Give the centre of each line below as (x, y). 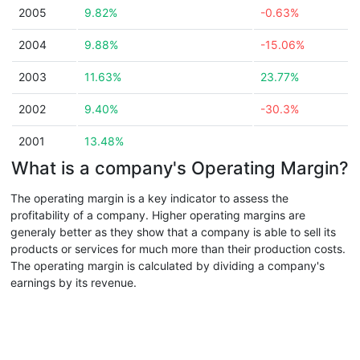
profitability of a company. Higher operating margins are (158, 215)
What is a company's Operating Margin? (180, 168)
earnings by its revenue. (74, 282)
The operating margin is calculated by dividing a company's (168, 266)
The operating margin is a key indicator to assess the (149, 198)
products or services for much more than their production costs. (178, 249)
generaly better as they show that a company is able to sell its (173, 232)
